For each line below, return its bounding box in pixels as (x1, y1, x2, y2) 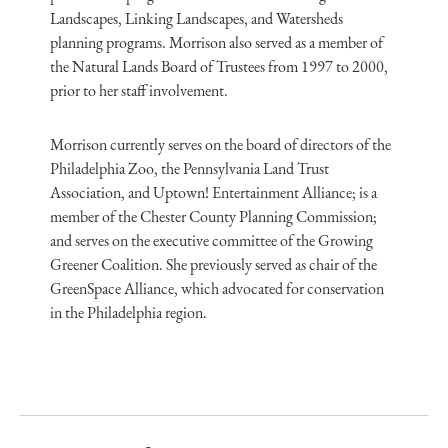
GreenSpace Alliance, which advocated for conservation (50, 278, 384, 299)
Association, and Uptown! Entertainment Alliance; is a (50, 182, 377, 203)
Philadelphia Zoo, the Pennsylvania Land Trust (50, 158, 329, 179)
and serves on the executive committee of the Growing (50, 230, 373, 251)
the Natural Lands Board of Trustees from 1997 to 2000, (50, 56, 388, 77)
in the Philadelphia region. (50, 302, 207, 323)
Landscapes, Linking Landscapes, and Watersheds (50, 8, 343, 29)
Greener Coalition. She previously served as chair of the (50, 254, 377, 275)
